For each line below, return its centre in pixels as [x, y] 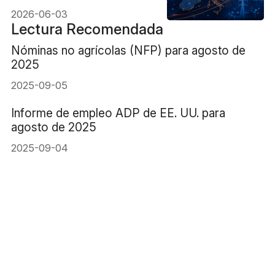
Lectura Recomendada [87, 29]
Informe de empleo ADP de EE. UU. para [118, 113]
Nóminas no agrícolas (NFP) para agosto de [128, 51]
